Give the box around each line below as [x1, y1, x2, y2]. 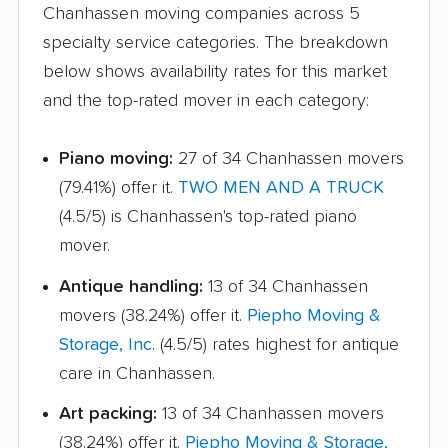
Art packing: [59, 405, 157, 424]
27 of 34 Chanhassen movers [173, 150, 404, 168]
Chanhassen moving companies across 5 [43, 4, 360, 23]
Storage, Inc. [59, 335, 155, 354]
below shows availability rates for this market [43, 62, 387, 81]
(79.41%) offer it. [59, 179, 178, 197]
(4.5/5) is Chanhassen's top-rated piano [59, 208, 357, 226]
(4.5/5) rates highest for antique [155, 335, 399, 354]
